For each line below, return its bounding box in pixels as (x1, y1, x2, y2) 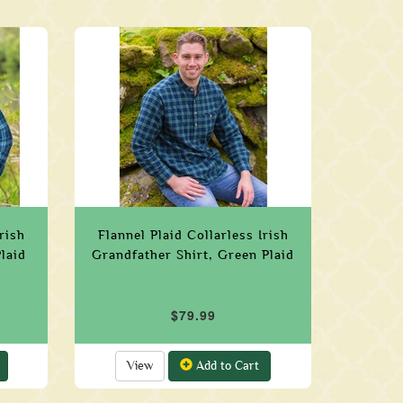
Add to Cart (193, 359, 260, 372)
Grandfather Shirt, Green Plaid (92, 247, 295, 262)
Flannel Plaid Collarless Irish (97, 228, 289, 242)
